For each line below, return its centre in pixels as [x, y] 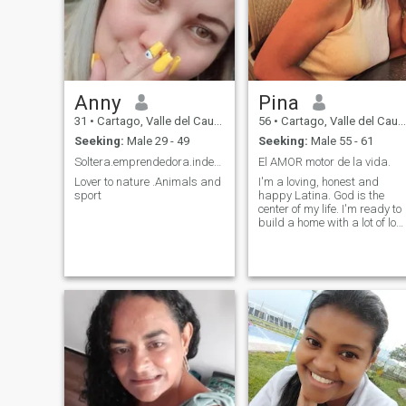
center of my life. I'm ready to [329, 209]
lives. [271, 250]
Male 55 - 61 [340, 141]
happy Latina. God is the [321, 196]
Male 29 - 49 [156, 141]
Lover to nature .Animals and [147, 182]
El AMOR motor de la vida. [324, 161]
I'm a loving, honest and [318, 182]
